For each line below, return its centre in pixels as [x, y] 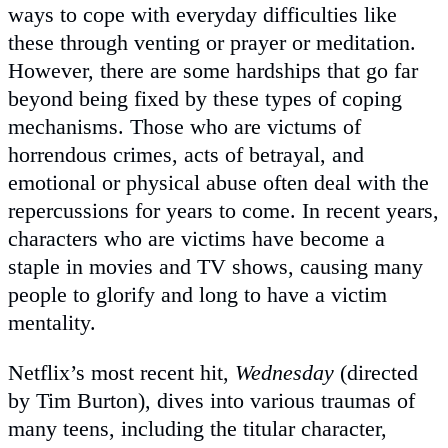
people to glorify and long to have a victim [197, 294]
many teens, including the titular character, [197, 428]
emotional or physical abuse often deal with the [218, 182]
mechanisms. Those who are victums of [184, 126]
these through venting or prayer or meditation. [212, 42]
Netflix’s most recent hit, [121, 372]
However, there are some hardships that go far [213, 70]
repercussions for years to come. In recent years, [223, 210]
